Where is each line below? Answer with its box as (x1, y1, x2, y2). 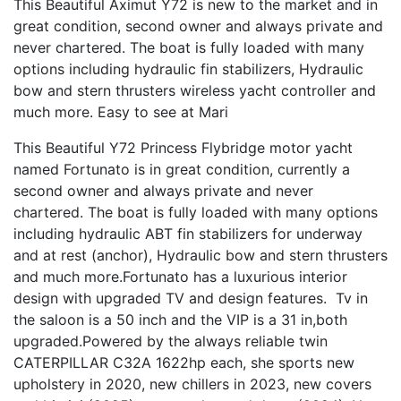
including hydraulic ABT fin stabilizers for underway (13, 224, 363, 243)
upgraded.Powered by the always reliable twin (13, 331, 328, 350)
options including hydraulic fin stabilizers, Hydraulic (13, 59, 363, 78)
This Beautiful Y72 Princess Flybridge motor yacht (13, 138, 353, 157)
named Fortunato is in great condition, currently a (13, 159, 350, 178)
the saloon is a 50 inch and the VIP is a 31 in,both (13, 310, 347, 328)
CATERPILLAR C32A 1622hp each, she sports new (13, 353, 354, 371)
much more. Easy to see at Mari (13, 102, 228, 121)
